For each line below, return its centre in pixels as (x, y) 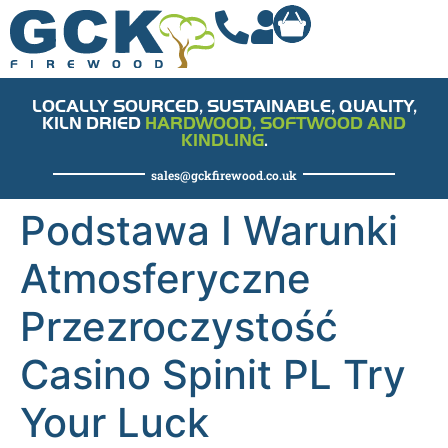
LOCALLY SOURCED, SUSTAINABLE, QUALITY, (224, 105)
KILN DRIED (93, 122)
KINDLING (222, 139)
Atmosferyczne (165, 278)
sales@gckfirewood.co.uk (224, 174)
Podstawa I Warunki (209, 230)
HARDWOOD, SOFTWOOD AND (275, 122)
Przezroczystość (179, 326)
